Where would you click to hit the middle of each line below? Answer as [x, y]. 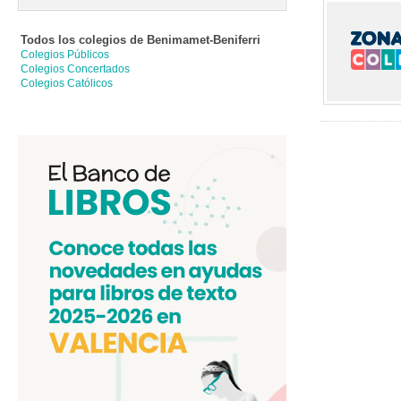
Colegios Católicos [67, 83]
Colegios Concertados [75, 69]
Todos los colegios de [84, 40]
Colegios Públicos [65, 55]
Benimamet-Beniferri [204, 40]
